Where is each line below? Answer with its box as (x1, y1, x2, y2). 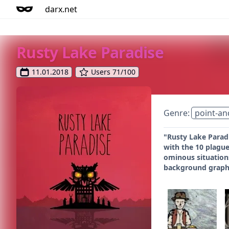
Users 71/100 (91, 67, 135, 77)
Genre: (164, 107, 192, 119)
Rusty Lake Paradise (16, 42, 164, 63)
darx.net (45, 4, 77, 15)
